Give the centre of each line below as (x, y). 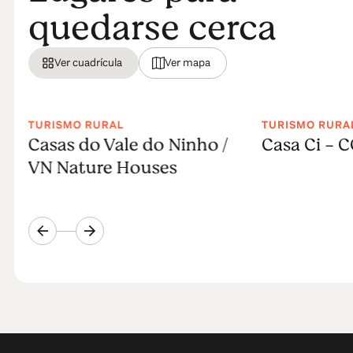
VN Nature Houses (102, 167)
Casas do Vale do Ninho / (128, 145)
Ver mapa (187, 63)
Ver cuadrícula (88, 63)
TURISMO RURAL (76, 125)
